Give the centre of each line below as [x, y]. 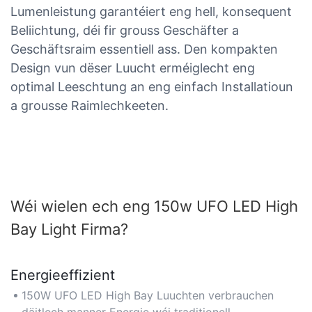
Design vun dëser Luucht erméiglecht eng [133, 68]
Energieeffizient [63, 275]
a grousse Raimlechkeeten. [89, 105]
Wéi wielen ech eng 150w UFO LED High [154, 206]
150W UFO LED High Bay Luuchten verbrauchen [148, 296]
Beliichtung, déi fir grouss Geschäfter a [125, 30]
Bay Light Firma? [69, 229]
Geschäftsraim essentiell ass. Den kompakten [144, 49]
